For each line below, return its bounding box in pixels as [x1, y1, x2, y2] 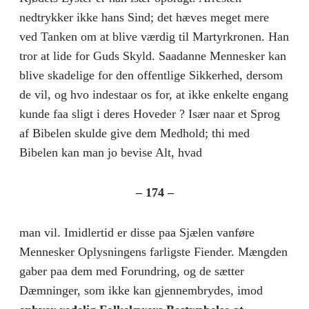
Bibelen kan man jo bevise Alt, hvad [19, 145, 202, 159]
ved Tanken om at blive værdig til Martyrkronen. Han [19, 29, 289, 43]
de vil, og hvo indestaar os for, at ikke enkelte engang [19, 87, 288, 101]
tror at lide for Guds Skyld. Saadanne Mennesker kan [19, 48, 286, 63]
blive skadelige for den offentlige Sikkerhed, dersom [19, 68, 283, 82]
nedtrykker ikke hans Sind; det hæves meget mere [19, 10, 269, 24]
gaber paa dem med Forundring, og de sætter [19, 263, 244, 278]
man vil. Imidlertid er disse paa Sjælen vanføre [19, 225, 255, 239]
